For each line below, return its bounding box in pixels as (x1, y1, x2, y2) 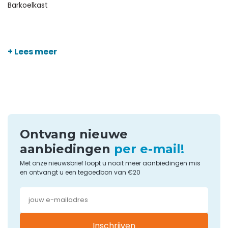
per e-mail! (114, 141, 184, 157)
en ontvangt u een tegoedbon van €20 (20, 167, 140, 177)
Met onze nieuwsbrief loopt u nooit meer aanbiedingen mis (20, 158, 201, 167)
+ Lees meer (8, 45, 57, 58)
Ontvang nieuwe (20, 127, 128, 142)
